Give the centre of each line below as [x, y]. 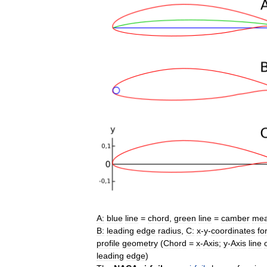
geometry [140, 243]
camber [235, 218]
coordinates [233, 230]
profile [108, 243]
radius [170, 230]
